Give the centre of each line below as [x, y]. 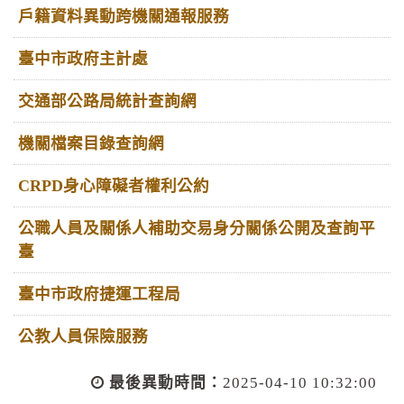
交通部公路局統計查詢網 [107, 101]
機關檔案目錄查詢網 [91, 143]
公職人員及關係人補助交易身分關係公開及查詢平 [197, 228]
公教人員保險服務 [83, 336]
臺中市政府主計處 [83, 58]
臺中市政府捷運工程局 [99, 294]
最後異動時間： [166, 382]
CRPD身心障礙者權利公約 [114, 185]
